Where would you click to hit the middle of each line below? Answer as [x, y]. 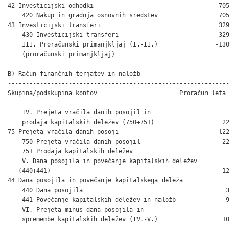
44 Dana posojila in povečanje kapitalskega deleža [95, 180]
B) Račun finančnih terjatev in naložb [74, 73]
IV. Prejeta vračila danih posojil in [79, 112]
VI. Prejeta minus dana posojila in [76, 209]
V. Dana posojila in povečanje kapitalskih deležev [104, 161]
